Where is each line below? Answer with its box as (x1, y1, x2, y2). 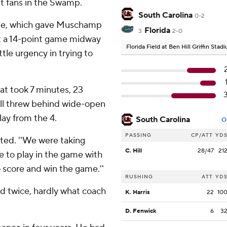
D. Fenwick (125, 207, 157, 215)
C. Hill (125, 147, 142, 155)
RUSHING (125, 173, 153, 180)
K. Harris (125, 188, 150, 197)
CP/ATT (191, 132, 213, 139)
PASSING (125, 132, 152, 139)
